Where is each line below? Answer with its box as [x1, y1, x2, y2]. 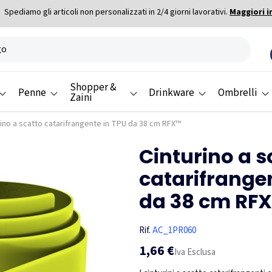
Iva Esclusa [174, 245, 216, 259]
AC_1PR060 [152, 224, 196, 237]
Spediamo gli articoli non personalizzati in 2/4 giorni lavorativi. [4, 6, 230, 18]
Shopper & [69, 80, 117, 95]
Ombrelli [217, 85, 257, 100]
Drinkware [148, 85, 194, 100]
